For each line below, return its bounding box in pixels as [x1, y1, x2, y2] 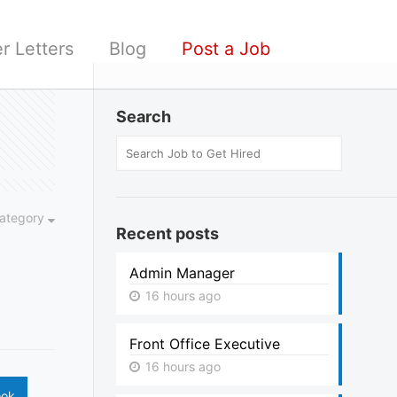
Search [116, 107, 172, 126]
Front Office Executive [129, 335, 281, 353]
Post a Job [182, 38, 271, 59]
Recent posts [116, 224, 220, 243]
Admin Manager [129, 264, 236, 282]
